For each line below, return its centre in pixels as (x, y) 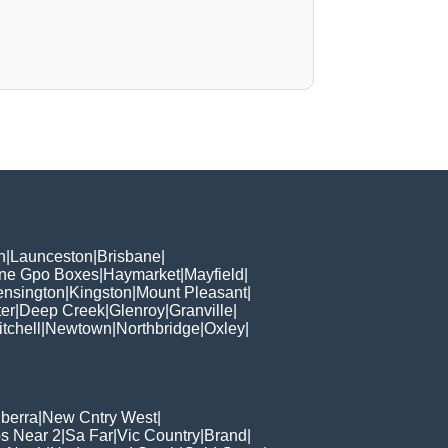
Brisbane (129, 256)
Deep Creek (62, 310)
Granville (201, 310)
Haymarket (141, 274)
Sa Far (89, 435)
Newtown (78, 328)
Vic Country (158, 435)
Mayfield (214, 274)
